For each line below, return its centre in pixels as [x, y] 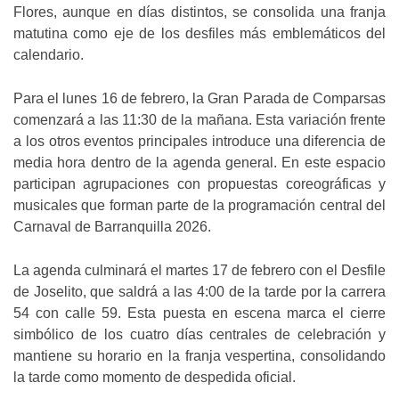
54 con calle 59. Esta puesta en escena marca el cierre [199, 313]
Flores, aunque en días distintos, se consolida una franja [199, 12]
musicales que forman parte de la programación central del [199, 206]
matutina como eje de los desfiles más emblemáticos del [199, 34]
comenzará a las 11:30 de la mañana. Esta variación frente [199, 120]
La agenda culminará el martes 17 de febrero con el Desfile [199, 271]
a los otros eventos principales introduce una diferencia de [199, 142]
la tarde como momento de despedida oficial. [155, 378]
